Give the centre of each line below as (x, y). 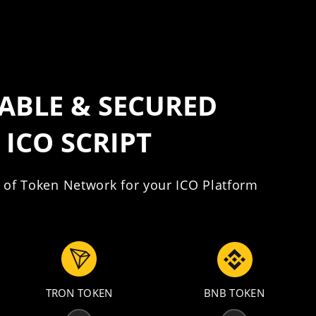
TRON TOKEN (79, 293)
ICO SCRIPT (79, 142)
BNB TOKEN (234, 293)
